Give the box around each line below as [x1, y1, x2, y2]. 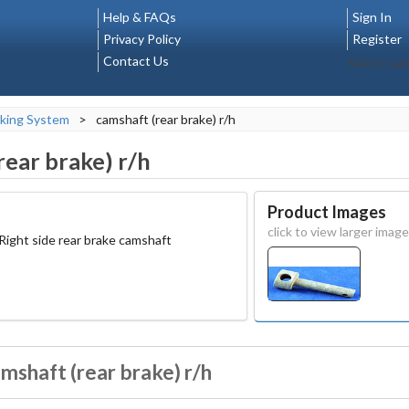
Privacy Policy [103, 31, 181, 47]
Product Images [267, 201, 386, 222]
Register [351, 31, 402, 47]
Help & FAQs [103, 9, 176, 25]
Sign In [351, 9, 392, 25]
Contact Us [103, 53, 169, 68]
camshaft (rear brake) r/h [96, 111, 236, 127]
